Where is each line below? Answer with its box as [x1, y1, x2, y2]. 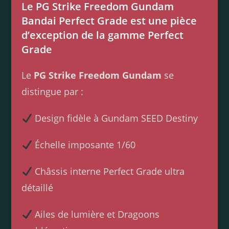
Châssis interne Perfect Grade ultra [32, 165, 185, 178]
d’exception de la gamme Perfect [21, 28, 184, 42]
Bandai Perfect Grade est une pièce [21, 14, 197, 28]
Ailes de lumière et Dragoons [32, 208, 159, 221]
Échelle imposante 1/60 [32, 139, 135, 151]
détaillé [21, 181, 54, 194]
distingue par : [21, 85, 84, 98]
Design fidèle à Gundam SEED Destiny [32, 112, 198, 125]
